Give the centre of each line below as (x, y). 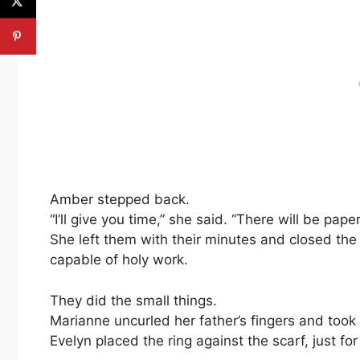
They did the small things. (133, 300)
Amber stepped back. (120, 200)
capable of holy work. (119, 260)
